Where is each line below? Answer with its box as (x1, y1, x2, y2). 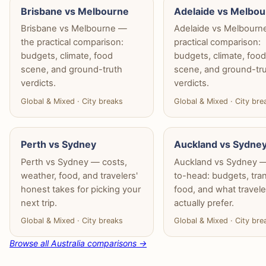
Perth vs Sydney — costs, (20, 156, 127, 167)
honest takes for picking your (20, 183, 141, 195)
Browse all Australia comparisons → (9, 238, 147, 249)
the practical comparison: (20, 37, 123, 48)
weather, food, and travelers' (20, 170, 138, 181)
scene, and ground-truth (20, 64, 122, 75)
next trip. (20, 197, 57, 208)
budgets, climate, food (20, 50, 113, 62)
